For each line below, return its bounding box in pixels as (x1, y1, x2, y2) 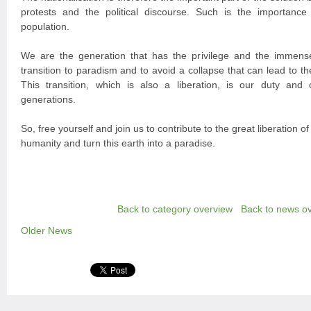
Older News (21, 225, 72, 236)
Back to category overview (117, 203, 233, 215)
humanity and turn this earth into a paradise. (21, 137, 215, 149)
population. (21, 21, 69, 32)
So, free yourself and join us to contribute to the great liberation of (21, 123, 309, 134)
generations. (21, 94, 76, 105)
